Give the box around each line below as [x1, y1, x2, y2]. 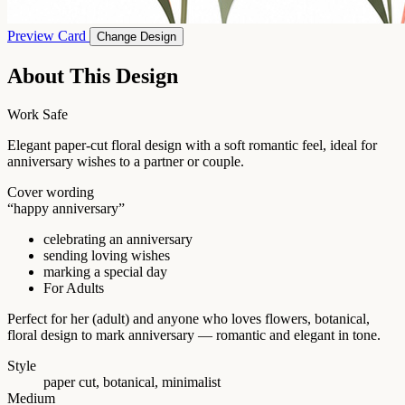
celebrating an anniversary [43, 231, 193, 247]
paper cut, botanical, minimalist [43, 373, 221, 390]
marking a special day [43, 263, 167, 279]
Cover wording [7, 184, 94, 200]
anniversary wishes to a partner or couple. [7, 153, 244, 169]
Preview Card [7, 27, 89, 43]
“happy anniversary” [7, 200, 125, 216]
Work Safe [7, 106, 68, 122]
